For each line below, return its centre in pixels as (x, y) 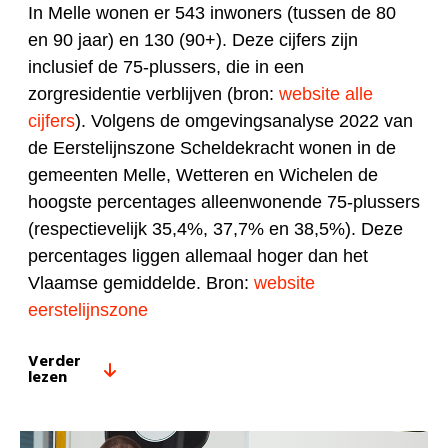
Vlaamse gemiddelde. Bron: (141, 283)
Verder (54, 362)
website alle (326, 94)
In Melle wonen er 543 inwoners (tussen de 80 (212, 13)
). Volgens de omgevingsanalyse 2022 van (244, 121)
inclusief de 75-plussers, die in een (166, 67)
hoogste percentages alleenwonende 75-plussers (224, 202)
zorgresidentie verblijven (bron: (153, 94)
